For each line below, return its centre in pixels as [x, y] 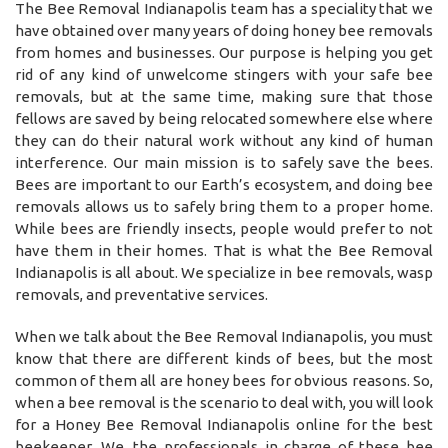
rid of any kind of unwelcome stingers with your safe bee [224, 74]
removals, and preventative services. [141, 294]
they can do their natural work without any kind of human [224, 140]
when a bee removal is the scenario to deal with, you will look [224, 402]
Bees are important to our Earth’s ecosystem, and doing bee [224, 184]
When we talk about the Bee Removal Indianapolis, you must [224, 336]
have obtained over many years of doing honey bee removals [224, 30]
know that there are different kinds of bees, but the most [224, 358]
